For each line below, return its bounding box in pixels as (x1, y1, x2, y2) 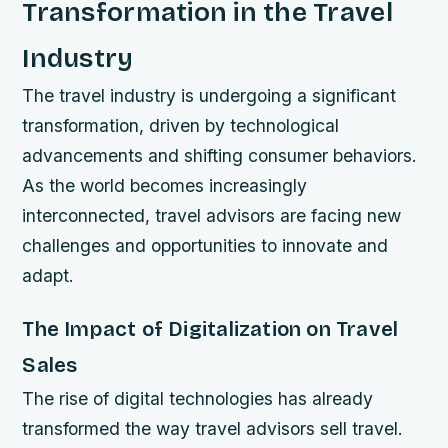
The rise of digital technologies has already (22, 388, 374, 410)
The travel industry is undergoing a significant (22, 85, 397, 106)
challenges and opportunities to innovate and (22, 235, 389, 256)
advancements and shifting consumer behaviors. (22, 145, 418, 166)
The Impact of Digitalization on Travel (22, 317, 399, 343)
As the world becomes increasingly (22, 175, 308, 196)
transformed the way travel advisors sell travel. (22, 418, 404, 440)
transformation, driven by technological (22, 115, 340, 136)
